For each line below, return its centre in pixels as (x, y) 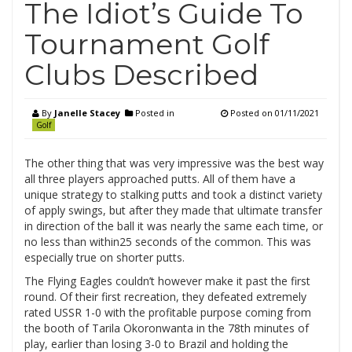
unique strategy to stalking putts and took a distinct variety (173, 194)
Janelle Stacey (87, 113)
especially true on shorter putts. (104, 257)
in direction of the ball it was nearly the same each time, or (174, 226)
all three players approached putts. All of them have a (160, 179)
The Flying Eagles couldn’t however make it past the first (167, 281)
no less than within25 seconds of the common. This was (168, 242)
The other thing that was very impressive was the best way (174, 163)
